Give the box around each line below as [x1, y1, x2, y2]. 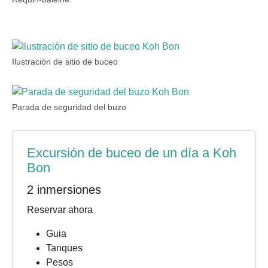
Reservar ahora [27, 205, 93, 215]
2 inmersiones [27, 183, 101, 196]
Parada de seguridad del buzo [12, 103, 126, 112]
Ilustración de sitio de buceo [12, 57, 118, 66]
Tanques [46, 243, 83, 253]
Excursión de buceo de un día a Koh [27, 145, 236, 160]
